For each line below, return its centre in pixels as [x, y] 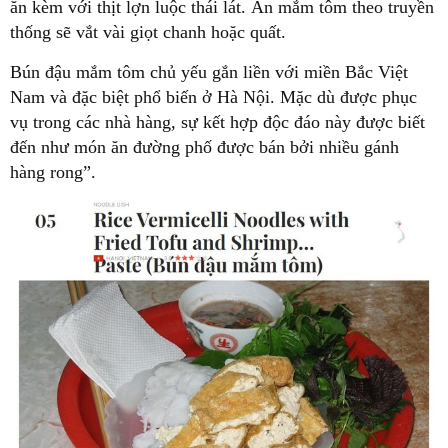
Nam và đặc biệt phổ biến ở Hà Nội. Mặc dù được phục [213, 96]
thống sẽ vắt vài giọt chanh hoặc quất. [148, 31]
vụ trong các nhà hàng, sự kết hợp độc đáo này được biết [217, 121]
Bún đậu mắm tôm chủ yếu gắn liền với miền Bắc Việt [209, 71]
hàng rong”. [53, 171]
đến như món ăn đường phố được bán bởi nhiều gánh [204, 146]
